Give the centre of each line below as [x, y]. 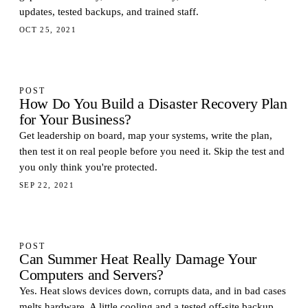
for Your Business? [76, 120]
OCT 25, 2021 [48, 30]
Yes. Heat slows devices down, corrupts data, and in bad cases [153, 291]
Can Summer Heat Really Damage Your [138, 259]
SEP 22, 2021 [47, 185]
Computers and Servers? [91, 275]
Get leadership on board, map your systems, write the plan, [146, 135]
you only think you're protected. [88, 167]
